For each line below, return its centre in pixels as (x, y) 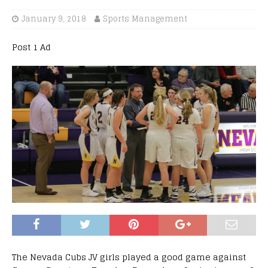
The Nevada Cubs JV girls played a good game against (129, 257)
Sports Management (145, 19)
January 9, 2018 (54, 19)
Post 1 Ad (31, 47)
